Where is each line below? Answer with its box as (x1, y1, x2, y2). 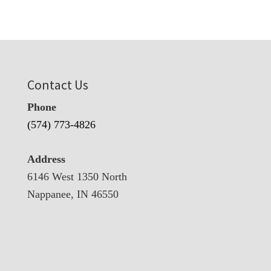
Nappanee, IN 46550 (27, 188, 119, 200)
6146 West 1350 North (27, 170, 127, 183)
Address (27, 152, 65, 165)
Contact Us (27, 76, 88, 93)
